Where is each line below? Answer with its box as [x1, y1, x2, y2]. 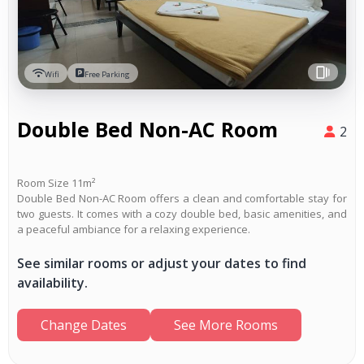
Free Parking [84, 69, 130, 80]
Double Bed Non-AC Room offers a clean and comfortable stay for [17, 191, 347, 206]
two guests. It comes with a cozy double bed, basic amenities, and [17, 206, 347, 222]
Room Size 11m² [17, 175, 95, 191]
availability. [17, 274, 88, 292]
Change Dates [41, 316, 127, 335]
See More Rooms [174, 316, 278, 335]
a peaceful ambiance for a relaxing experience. [17, 222, 250, 237]
